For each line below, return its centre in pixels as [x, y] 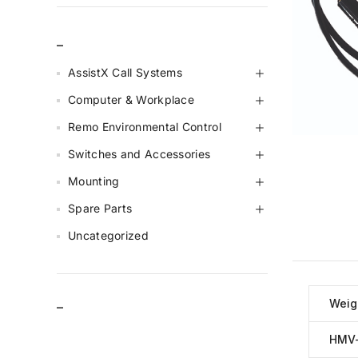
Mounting [94, 181]
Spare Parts [100, 209]
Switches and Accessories [139, 154]
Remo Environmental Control [145, 127]
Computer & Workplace [131, 100]
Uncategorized [108, 236]
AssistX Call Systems [125, 73]
